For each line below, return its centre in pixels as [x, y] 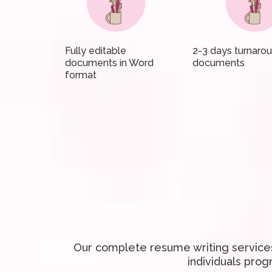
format [81, 75]
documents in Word [109, 63]
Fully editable [96, 51]
